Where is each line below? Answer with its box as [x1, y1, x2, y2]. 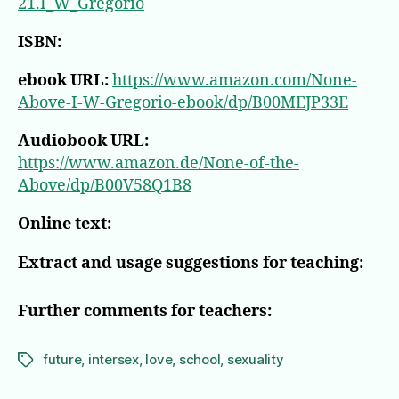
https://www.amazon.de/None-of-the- [18, 152, 299, 174]
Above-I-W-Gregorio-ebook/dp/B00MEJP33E [18, 92, 348, 113]
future [43, 350, 82, 368]
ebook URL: [18, 69, 109, 91]
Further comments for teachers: [18, 300, 272, 322]
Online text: [18, 213, 111, 234]
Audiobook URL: [18, 130, 149, 151]
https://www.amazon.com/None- [112, 69, 357, 91]
